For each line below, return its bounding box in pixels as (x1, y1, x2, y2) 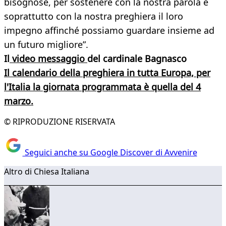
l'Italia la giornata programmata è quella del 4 (4, 81, 201, 93)
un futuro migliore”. (4, 38, 88, 51)
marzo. (4, 95, 33, 107)
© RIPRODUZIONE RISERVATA (4, 116, 115, 128)
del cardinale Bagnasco (87, 52, 187, 65)
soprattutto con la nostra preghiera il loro (4, 10, 183, 23)
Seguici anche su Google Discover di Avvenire (22, 146, 197, 158)
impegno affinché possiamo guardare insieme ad (4, 24, 214, 37)
